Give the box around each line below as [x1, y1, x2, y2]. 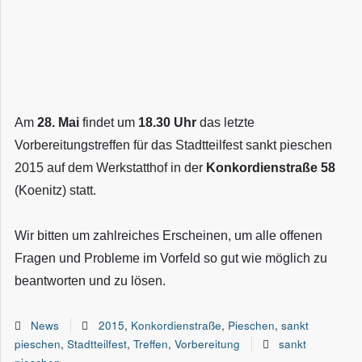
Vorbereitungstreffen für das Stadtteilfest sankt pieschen [15, 137, 332, 152]
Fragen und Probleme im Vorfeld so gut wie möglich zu [15, 251, 327, 266]
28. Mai [37, 115, 79, 129]
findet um [79, 115, 138, 129]
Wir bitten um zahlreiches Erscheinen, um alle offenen [15, 229, 322, 243]
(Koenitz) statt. [15, 183, 96, 197]
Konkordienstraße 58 [206, 160, 335, 175]
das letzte [196, 115, 255, 129]
